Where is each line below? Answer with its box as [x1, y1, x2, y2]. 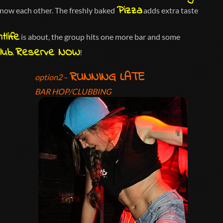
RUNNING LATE [70, 69, 145, 87]
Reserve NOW [15, 45, 80, 61]
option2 [35, 72, 63, 82]
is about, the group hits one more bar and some [19, 32, 180, 41]
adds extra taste [142, 5, 198, 15]
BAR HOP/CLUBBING [35, 87, 112, 97]
